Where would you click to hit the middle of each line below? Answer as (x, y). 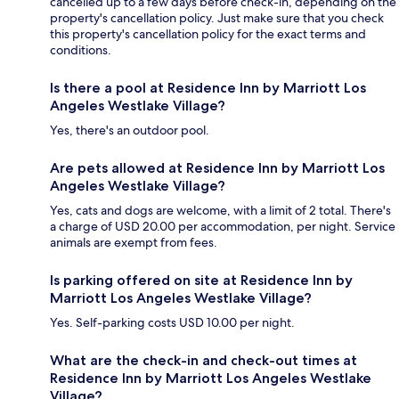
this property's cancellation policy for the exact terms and (208, 34)
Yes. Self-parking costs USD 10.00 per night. (172, 323)
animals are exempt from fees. (134, 243)
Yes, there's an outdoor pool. (130, 130)
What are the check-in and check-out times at (204, 361)
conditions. (81, 50)
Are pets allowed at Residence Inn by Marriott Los (217, 168)
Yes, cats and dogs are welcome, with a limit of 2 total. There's (220, 211)
